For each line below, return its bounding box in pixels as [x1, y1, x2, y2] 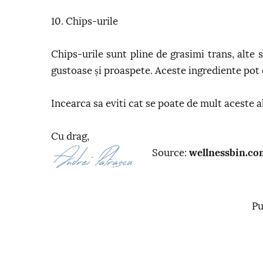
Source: [152, 148, 189, 158]
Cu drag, [51, 131, 89, 141]
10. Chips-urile [51, 16, 118, 26]
